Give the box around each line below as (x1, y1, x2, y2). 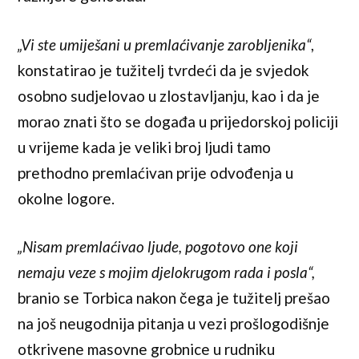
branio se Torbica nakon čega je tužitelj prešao (18, 288, 331, 308)
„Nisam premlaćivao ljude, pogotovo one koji (18, 237, 299, 256)
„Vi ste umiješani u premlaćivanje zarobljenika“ (18, 34, 312, 54)
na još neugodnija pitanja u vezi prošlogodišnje (18, 314, 330, 333)
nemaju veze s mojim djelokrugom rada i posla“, (18, 263, 316, 282)
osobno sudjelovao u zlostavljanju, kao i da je (18, 86, 321, 105)
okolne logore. (18, 188, 115, 208)
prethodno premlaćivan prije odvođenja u (18, 163, 294, 182)
